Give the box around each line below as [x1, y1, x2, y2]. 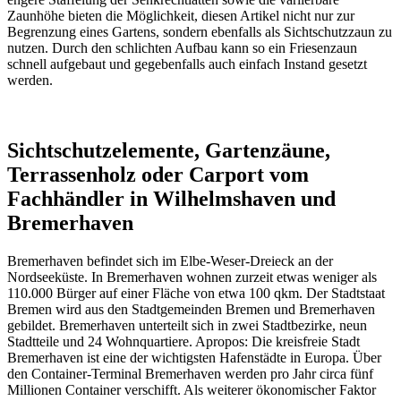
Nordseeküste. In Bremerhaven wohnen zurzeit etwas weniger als [7, 269, 377, 286]
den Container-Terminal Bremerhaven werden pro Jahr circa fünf [7, 366, 373, 382]
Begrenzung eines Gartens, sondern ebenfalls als [7, 24, 284, 40]
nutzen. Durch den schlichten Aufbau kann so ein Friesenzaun [7, 40, 357, 56]
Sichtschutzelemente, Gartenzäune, [7, 139, 330, 163]
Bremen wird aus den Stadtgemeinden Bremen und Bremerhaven [7, 302, 375, 318]
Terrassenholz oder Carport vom [7, 163, 309, 187]
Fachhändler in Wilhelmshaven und [7, 187, 336, 211]
